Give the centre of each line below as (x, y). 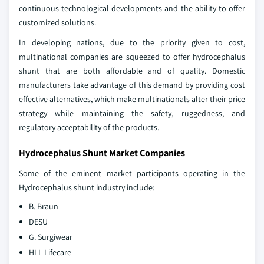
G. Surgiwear (51, 237)
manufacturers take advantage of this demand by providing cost (132, 85)
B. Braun (44, 207)
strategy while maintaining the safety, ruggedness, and (132, 113)
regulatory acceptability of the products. (89, 128)
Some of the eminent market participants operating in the (132, 174)
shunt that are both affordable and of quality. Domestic (132, 71)
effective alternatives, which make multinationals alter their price (132, 99)
